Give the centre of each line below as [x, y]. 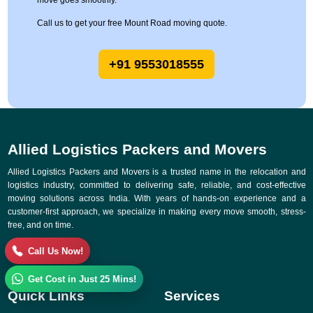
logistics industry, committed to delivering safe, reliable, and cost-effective [156, 185]
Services [192, 296]
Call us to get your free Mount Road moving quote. [132, 23]
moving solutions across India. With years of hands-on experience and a [156, 199]
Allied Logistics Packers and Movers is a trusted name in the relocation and [156, 172]
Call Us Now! [56, 251]
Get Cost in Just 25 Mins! [82, 279]
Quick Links [46, 296]
